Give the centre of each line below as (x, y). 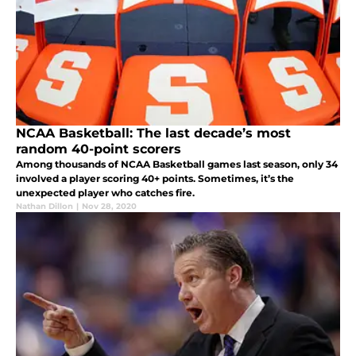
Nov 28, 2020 (109, 207)
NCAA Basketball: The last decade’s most (153, 133)
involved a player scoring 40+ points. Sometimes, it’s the (155, 179)
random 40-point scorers (99, 149)
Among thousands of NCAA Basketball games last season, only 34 (177, 164)
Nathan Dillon (44, 207)
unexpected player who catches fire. (105, 193)
